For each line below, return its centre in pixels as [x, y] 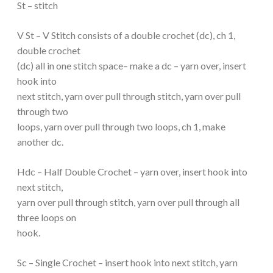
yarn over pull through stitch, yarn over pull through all [128, 202]
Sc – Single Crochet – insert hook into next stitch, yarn [127, 262]
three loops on [47, 217]
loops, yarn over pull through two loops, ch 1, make [121, 126]
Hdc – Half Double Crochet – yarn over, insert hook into [132, 171]
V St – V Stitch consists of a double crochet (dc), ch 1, [126, 35]
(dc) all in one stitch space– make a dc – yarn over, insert [132, 65]
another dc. [40, 141]
